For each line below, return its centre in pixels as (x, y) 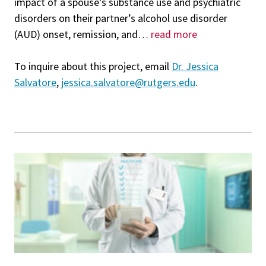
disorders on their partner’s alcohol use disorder (121, 18)
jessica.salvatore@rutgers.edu (128, 82)
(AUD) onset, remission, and (76, 34)
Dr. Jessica (195, 66)
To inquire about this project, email (93, 66)
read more (174, 34)
